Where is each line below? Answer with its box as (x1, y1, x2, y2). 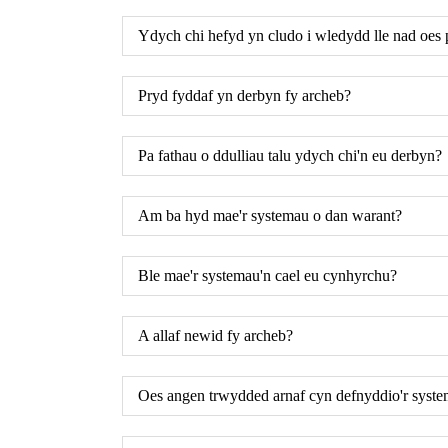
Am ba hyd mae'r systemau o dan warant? (138, 206, 402, 224)
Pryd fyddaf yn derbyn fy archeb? (138, 86, 351, 104)
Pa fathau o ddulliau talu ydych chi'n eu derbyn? (138, 146, 442, 164)
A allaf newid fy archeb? (138, 326, 293, 344)
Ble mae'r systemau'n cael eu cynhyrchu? (138, 266, 397, 284)
